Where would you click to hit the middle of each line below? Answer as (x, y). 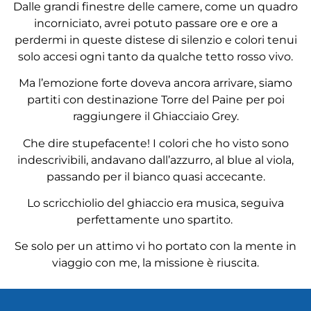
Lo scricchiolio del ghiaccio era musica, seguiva (155, 203)
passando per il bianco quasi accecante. (155, 176)
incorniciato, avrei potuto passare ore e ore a (155, 23)
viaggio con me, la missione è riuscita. (155, 263)
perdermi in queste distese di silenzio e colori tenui (155, 40)
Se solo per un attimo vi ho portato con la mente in (155, 246)
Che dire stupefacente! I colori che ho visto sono (155, 143)
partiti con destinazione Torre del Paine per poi (155, 100)
